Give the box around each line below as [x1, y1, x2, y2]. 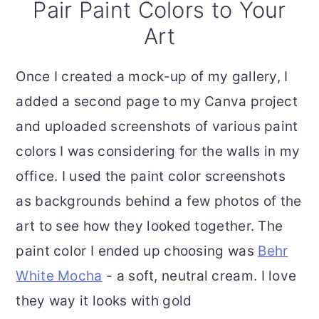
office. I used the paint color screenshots [16, 168, 286, 185]
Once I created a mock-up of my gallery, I [16, 68, 288, 85]
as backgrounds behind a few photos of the [16, 193, 302, 210]
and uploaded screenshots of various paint [16, 118, 298, 135]
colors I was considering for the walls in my [16, 143, 300, 160]
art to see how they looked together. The [16, 218, 283, 235]
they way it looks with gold [16, 293, 192, 310]
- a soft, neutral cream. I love [102, 268, 297, 285]
